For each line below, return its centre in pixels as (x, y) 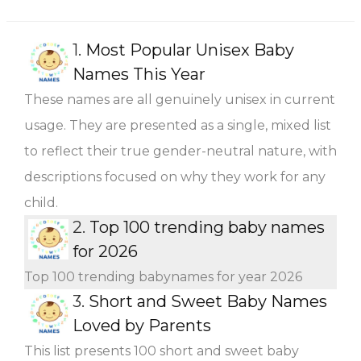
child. (41, 202)
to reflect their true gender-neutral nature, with (180, 151)
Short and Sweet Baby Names (208, 301)
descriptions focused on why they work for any (175, 176)
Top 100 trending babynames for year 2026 (163, 276)
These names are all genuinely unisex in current (180, 99)
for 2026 (105, 251)
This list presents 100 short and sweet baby (162, 351)
